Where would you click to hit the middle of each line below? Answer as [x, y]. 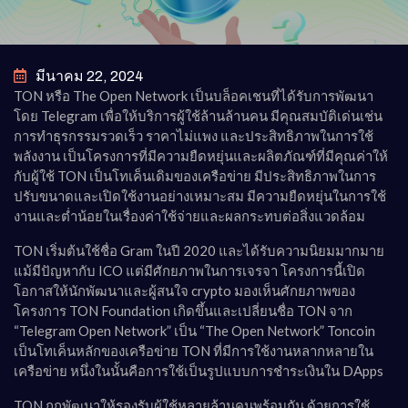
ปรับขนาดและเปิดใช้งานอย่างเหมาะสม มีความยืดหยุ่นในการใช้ [200, 196]
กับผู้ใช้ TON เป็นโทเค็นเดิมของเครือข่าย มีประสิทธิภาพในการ [195, 176]
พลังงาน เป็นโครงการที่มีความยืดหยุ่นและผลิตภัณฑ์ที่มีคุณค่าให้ [201, 156]
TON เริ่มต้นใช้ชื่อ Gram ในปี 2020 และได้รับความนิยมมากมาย [199, 250]
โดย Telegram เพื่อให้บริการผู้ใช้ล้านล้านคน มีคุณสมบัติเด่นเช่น [198, 116]
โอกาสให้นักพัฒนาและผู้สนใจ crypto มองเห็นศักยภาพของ [184, 291]
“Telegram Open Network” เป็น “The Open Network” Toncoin [194, 331]
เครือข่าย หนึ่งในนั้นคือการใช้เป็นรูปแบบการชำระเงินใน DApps [199, 371]
